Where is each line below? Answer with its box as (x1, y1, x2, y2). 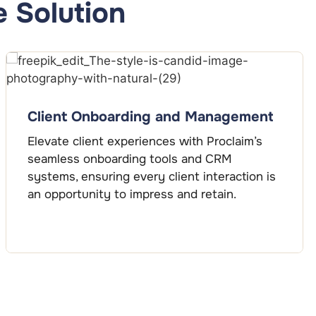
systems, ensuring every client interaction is (28, 169, 276, 185)
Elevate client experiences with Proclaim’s (28, 134, 262, 150)
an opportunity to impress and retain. (28, 187, 236, 202)
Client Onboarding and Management (28, 108, 273, 126)
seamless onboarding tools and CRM (28, 152, 232, 167)
